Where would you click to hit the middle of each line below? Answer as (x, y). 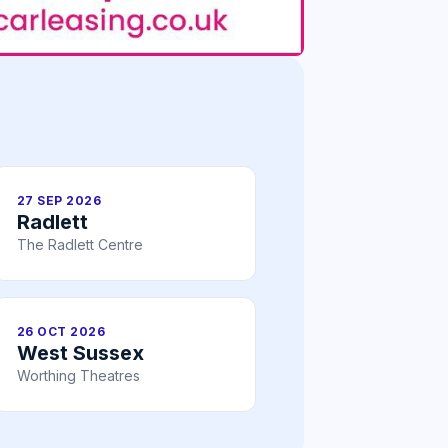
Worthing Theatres (78, 376)
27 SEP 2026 (59, 201)
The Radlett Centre (80, 245)
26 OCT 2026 (61, 332)
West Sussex (80, 353)
